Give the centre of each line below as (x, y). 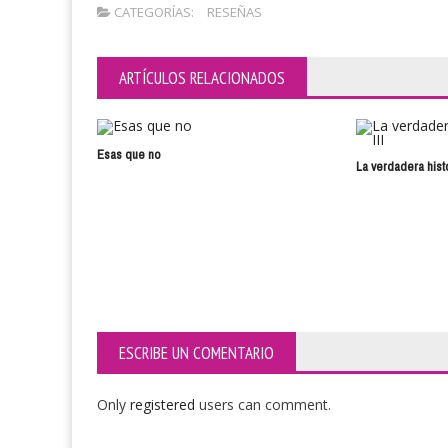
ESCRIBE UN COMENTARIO (196, 353)
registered (164, 405)
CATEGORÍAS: (152, 12)
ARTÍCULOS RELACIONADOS (202, 78)
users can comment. (265, 405)
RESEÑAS (234, 12)
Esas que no (128, 155)
